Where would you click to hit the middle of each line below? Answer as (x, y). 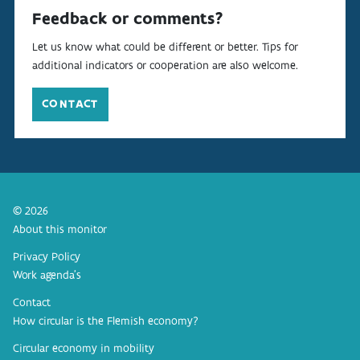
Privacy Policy (47, 257)
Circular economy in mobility (84, 348)
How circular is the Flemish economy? (106, 321)
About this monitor (60, 229)
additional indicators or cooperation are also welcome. (165, 65)
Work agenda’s (47, 275)
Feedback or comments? (127, 18)
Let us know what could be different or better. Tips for (165, 47)
